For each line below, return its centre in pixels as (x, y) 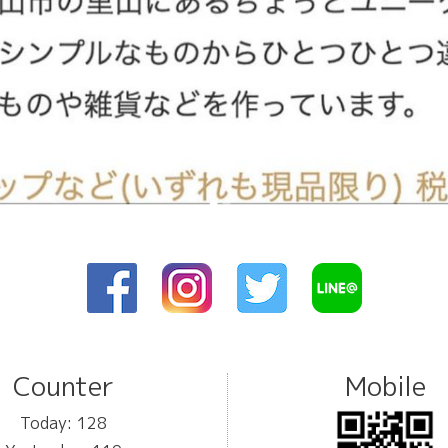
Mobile (385, 385)
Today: (48, 422)
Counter (63, 385)
